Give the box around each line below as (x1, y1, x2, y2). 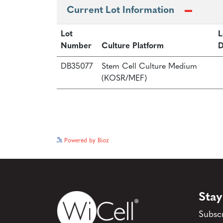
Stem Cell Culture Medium (102, 63, 197, 71)
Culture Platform (102, 42, 164, 51)
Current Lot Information (67, 6, 174, 16)
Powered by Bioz (62, 138, 109, 144)
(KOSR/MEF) (102, 75, 147, 83)
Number (61, 42, 92, 51)
